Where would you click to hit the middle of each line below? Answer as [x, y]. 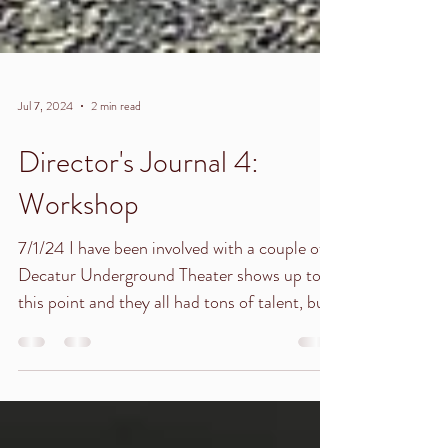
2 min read [116, 172]
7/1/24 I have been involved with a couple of [171, 314]
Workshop [78, 270]
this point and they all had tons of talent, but [174, 368]
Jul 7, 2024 [45, 172]
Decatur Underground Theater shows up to [169, 341]
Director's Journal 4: [138, 228]
